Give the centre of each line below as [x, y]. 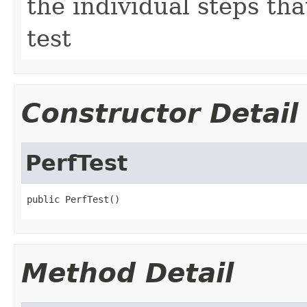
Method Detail [127, 273]
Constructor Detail [160, 113]
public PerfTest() [73, 199]
